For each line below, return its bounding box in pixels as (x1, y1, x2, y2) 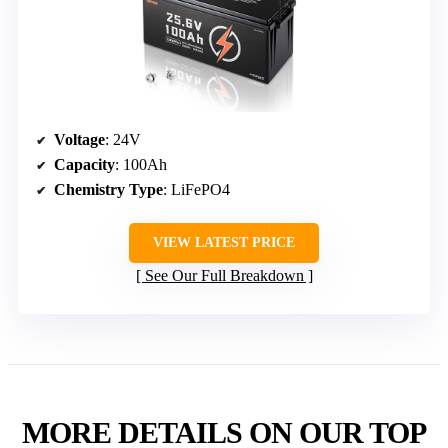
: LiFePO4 (163, 181, 230, 199)
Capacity (54, 156, 115, 174)
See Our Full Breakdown (144, 267, 304, 285)
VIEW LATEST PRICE (153, 235, 295, 251)
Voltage (54, 131, 105, 149)
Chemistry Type (54, 181, 163, 199)
